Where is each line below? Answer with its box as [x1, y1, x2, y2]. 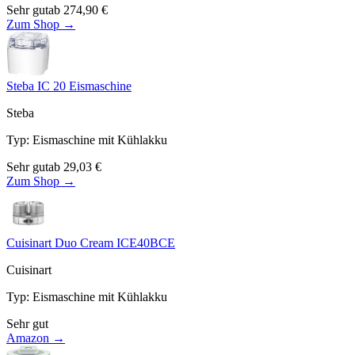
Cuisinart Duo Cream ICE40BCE [6, 235, 175, 250]
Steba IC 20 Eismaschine [6, 78, 132, 93]
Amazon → [6, 330, 65, 345]
